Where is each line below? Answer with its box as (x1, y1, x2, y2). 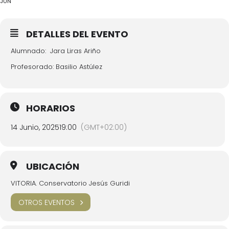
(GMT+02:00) (81, 122, 127, 132)
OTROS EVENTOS (18, 197, 75, 208)
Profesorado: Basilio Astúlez (11, 62, 102, 72)
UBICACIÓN (26, 160, 79, 173)
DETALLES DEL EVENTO (26, 28, 128, 40)
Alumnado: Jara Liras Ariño (11, 46, 101, 56)
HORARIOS (26, 102, 75, 114)
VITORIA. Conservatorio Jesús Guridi (11, 178, 130, 188)
